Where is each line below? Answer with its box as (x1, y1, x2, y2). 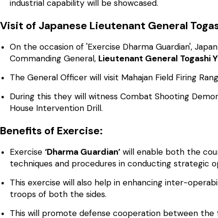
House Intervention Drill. (10, 102, 103, 113)
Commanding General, (10, 53, 98, 64)
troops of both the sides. (10, 188, 107, 200)
